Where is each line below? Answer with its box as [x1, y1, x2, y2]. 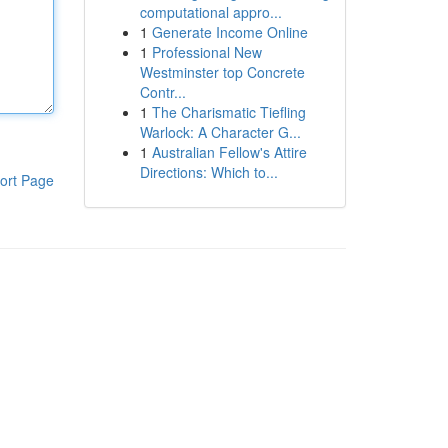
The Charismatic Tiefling [151, 102, 306, 122]
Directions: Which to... [139, 162, 278, 182]
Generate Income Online [151, 22, 308, 42]
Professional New [151, 42, 262, 62]
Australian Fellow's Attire [151, 142, 307, 162]
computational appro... [139, 2, 282, 22]
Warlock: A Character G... [139, 122, 301, 142]
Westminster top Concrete [139, 62, 305, 82]
